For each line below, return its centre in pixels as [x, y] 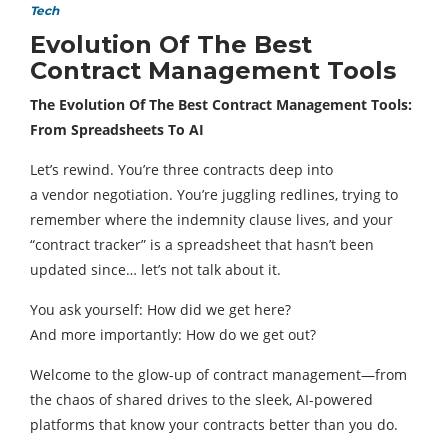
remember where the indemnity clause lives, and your [211, 220]
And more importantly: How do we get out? [173, 335]
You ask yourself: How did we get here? [160, 310]
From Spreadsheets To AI [119, 130]
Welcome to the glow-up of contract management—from [218, 375]
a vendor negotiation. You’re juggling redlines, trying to [214, 195]
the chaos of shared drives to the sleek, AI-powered [201, 400]
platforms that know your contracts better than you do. [214, 425]
